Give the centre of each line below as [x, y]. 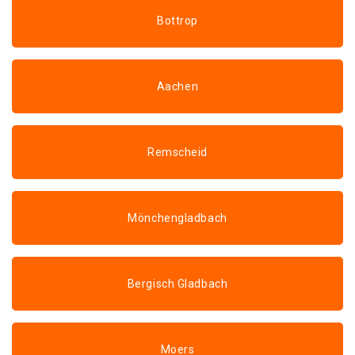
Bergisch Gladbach [177, 284]
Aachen [177, 86]
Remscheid [177, 152]
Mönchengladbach [177, 218]
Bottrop [177, 21]
